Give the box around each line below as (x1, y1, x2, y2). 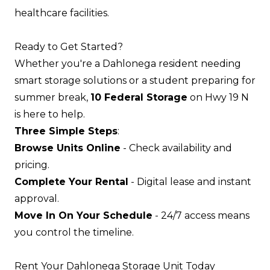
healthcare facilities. (14, 7, 109, 19)
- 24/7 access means (152, 210, 250, 221)
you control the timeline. (14, 227, 134, 238)
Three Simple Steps (14, 125, 118, 137)
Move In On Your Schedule (14, 210, 152, 221)
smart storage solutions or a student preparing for (14, 75, 256, 86)
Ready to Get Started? (14, 41, 123, 52)
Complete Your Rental (14, 176, 128, 187)
